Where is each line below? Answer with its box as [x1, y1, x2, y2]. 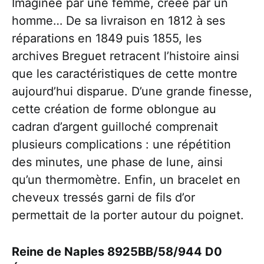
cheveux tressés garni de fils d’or [12, 190, 195, 204]
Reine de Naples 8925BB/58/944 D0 [12, 245, 222, 259]
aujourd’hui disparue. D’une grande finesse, [12, 84, 252, 98]
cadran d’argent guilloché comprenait [12, 120, 218, 134]
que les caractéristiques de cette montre [12, 67, 237, 81]
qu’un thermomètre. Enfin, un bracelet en [12, 173, 240, 187]
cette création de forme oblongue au [12, 102, 216, 116]
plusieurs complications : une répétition [12, 137, 231, 151]
